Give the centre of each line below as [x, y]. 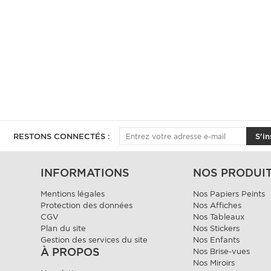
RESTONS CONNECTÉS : [62, 136]
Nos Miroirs [214, 263]
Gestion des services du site [94, 240]
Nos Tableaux [219, 217]
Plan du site [64, 228]
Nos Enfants [217, 240]
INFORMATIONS [85, 173]
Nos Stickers [217, 228]
